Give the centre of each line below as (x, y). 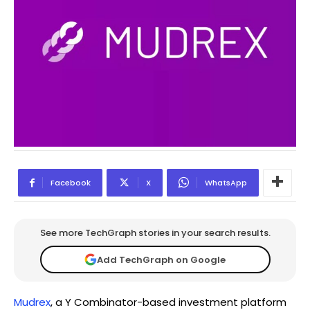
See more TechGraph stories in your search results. (155, 233)
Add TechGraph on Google (161, 259)
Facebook (71, 183)
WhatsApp (226, 183)
